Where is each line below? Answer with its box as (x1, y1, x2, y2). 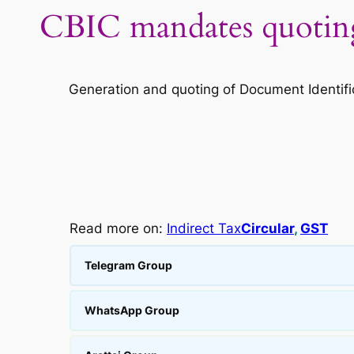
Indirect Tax (167, 220, 241, 237)
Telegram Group (85, 258, 172, 273)
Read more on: (70, 220, 167, 237)
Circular (241, 220, 294, 237)
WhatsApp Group (85, 303, 179, 318)
